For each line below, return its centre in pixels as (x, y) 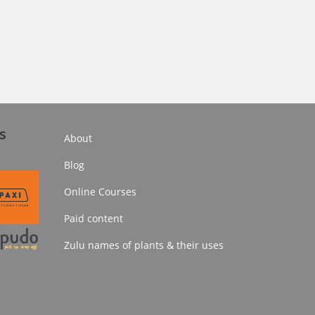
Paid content (94, 219)
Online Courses (100, 192)
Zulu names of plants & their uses (144, 245)
